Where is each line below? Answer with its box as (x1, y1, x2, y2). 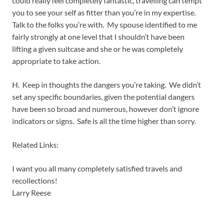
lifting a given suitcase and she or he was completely (12, 44, 183, 54)
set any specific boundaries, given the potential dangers (12, 92, 195, 102)
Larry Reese (12, 188, 51, 198)
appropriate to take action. (12, 56, 100, 66)
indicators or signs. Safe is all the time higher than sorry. (12, 116, 196, 126)
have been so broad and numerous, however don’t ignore (12, 104, 199, 114)
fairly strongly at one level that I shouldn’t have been (12, 32, 185, 42)
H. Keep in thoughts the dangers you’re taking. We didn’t (12, 80, 201, 90)
